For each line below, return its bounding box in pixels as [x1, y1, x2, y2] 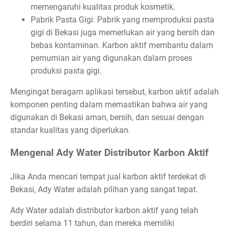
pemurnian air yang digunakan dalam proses [31, 53, 192, 63]
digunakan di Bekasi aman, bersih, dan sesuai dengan [10, 112, 204, 122]
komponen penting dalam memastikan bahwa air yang [10, 99, 208, 109]
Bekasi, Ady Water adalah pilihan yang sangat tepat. [10, 185, 198, 195]
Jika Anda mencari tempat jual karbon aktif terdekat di [10, 172, 206, 182]
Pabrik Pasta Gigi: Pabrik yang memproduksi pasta [31, 14, 214, 25]
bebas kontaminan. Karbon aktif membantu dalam [31, 40, 213, 50]
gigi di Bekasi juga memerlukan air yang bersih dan [31, 27, 215, 37]
